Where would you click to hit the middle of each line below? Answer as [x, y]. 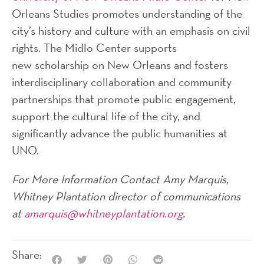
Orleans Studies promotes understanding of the [127, 13]
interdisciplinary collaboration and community [122, 82]
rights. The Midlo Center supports [94, 47]
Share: [28, 254]
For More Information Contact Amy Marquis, [120, 179]
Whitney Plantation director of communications [126, 196]
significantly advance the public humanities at [120, 133]
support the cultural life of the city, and [106, 116]
